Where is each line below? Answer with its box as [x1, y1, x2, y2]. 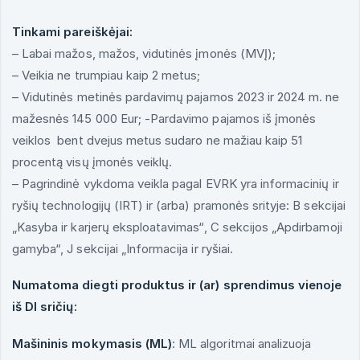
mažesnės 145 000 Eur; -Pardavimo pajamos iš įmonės [12, 110, 317, 126]
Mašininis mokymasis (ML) [12, 336, 173, 351]
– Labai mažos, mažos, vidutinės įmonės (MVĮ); [12, 45, 276, 61]
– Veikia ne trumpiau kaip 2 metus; [12, 67, 201, 83]
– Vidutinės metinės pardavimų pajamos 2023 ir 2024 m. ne [12, 88, 340, 104]
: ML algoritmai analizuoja [172, 336, 312, 351]
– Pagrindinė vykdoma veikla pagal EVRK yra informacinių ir [12, 175, 339, 191]
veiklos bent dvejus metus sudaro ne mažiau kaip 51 [12, 132, 303, 148]
